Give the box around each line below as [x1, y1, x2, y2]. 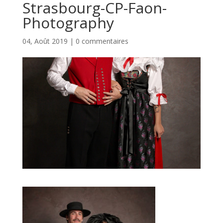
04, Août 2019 [22, 36, 68, 46]
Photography [22, 12, 114, 33]
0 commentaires [75, 36, 128, 46]
